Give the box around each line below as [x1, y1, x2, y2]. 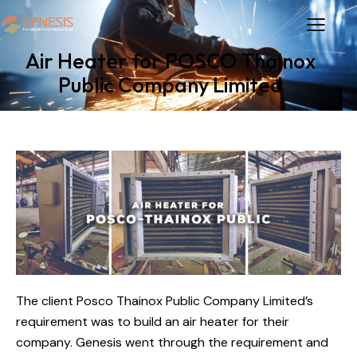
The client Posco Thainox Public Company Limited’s [16, 292, 313, 309]
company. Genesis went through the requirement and [16, 333, 328, 351]
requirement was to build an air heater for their [16, 312, 289, 330]
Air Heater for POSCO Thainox [25, 48, 316, 75]
